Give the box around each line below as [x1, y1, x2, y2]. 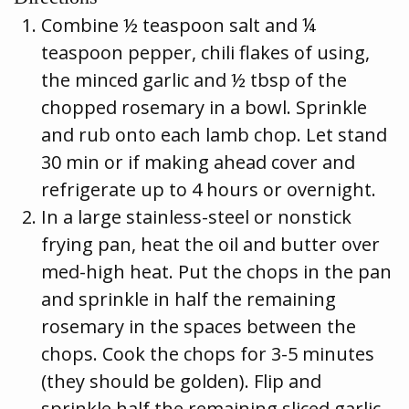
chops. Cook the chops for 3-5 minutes [41, 341, 374, 367]
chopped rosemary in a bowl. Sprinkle [41, 95, 367, 121]
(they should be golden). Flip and [41, 369, 321, 394]
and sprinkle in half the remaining [41, 287, 336, 312]
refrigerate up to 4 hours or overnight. [41, 177, 376, 203]
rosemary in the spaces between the [41, 314, 356, 340]
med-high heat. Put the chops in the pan [41, 259, 392, 285]
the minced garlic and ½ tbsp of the [41, 68, 347, 93]
